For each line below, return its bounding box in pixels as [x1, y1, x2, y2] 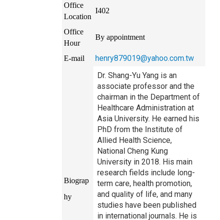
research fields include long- [97, 167, 195, 177]
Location [64, 12, 91, 21]
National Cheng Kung [97, 146, 168, 156]
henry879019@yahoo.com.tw [95, 53, 194, 63]
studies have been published [97, 200, 196, 210]
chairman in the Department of [97, 92, 200, 102]
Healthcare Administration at [97, 103, 194, 112]
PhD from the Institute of [97, 124, 183, 134]
